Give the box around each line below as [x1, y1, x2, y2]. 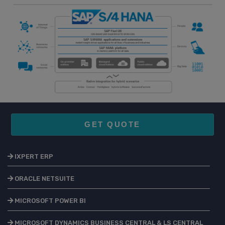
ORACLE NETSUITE [13, 175, 74, 183]
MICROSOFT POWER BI [13, 197, 86, 205]
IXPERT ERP [13, 152, 53, 160]
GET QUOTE [84, 120, 141, 129]
